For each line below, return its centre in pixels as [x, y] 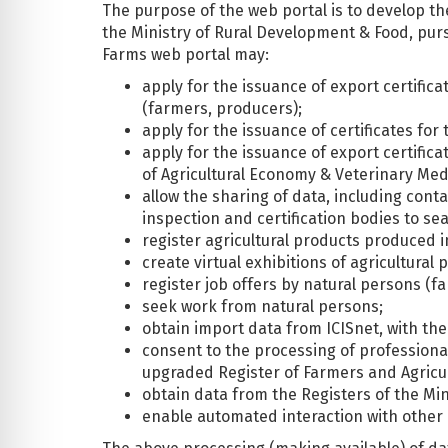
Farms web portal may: [185, 54]
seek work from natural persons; [262, 306]
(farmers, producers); [222, 108]
